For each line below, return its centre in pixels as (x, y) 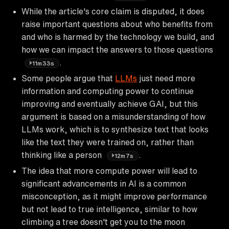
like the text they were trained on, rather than (108, 142)
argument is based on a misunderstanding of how (113, 116)
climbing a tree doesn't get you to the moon (103, 222)
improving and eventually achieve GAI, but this (110, 104)
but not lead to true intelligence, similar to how (109, 209)
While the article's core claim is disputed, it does (113, 11)
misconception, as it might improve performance (114, 196)
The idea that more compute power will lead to (109, 170)
